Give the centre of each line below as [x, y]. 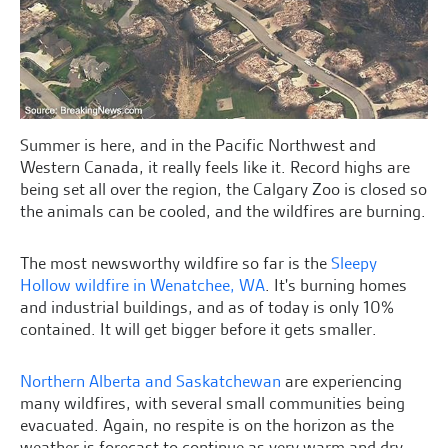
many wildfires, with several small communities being [212, 402]
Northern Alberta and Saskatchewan [150, 380]
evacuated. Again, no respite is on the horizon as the [207, 424]
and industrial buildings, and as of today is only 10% [207, 306]
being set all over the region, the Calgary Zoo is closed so [223, 188]
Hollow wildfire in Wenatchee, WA [142, 284]
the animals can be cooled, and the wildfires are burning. [223, 210]
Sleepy [354, 262]
